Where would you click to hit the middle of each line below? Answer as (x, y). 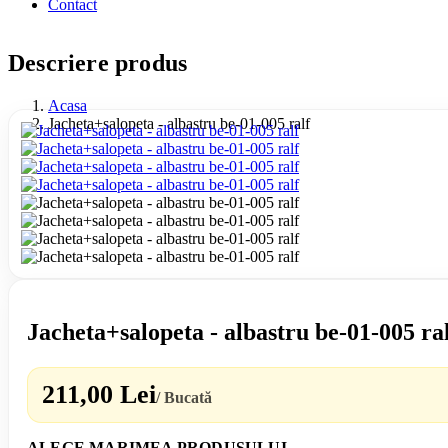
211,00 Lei (99, 395)
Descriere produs (98, 62)
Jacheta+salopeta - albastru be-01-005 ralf (179, 123)
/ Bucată (184, 398)
